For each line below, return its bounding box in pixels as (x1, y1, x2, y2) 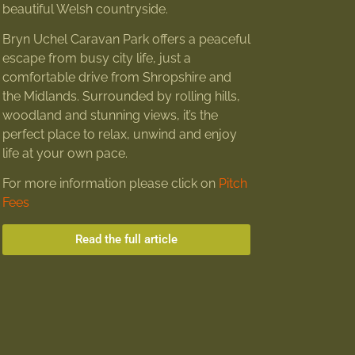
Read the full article (74, 231, 177, 246)
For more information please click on (2, 176, 219, 192)
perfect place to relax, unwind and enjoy (2, 127, 237, 143)
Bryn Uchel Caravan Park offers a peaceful (2, 32, 250, 48)
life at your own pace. (2, 146, 128, 162)
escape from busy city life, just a (2, 51, 191, 67)
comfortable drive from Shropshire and (2, 70, 231, 86)
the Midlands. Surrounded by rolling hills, (2, 89, 240, 105)
